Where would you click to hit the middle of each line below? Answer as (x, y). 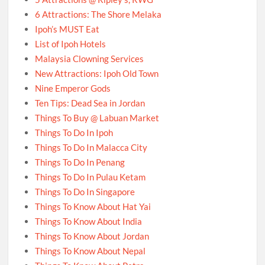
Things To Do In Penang (80, 162)
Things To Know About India (89, 222)
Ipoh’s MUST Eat (67, 29)
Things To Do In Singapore (85, 192)
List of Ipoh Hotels (71, 44)
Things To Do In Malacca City (91, 148)
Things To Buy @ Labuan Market (97, 118)
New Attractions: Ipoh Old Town (97, 74)
